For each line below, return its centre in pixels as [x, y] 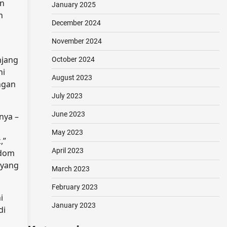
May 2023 [67, 132]
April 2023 [67, 150]
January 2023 [73, 205]
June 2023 [68, 114]
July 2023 [67, 96]
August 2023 [72, 78]
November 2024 [77, 41]
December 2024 [76, 23]
